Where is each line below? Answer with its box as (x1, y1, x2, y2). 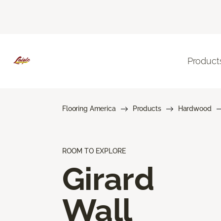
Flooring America (62, 104, 116, 112)
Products (132, 104, 161, 112)
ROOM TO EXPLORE (62, 147, 126, 155)
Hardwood (178, 104, 212, 112)
